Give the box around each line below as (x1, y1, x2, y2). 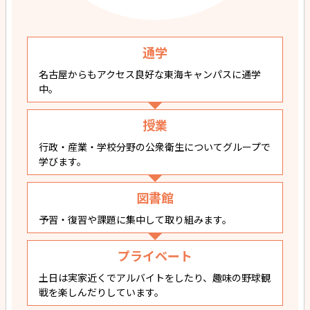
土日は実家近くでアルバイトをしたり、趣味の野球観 (39, 271, 271, 285)
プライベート (118, 246, 192, 265)
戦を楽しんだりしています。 (39, 285, 164, 300)
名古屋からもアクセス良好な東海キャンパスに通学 (39, 67, 261, 82)
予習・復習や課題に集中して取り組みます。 (39, 212, 232, 227)
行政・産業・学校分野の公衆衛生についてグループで (39, 140, 271, 154)
